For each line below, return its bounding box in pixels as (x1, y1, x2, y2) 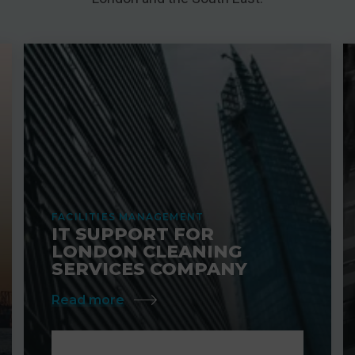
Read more (52, 292, 124, 307)
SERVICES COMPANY (52, 258, 247, 280)
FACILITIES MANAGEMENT (52, 210, 204, 223)
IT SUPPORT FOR (52, 223, 214, 245)
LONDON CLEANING (52, 240, 242, 262)
